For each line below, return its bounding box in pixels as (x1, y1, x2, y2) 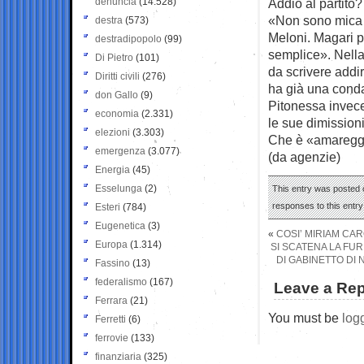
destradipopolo (95, 32, 162, 45)
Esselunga (95, 182, 142, 194)
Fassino (95, 257, 130, 269)
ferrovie (95, 331, 128, 344)
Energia (95, 163, 130, 175)
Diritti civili (95, 70, 140, 82)
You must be (268, 310, 342, 325)
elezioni (95, 126, 130, 138)
